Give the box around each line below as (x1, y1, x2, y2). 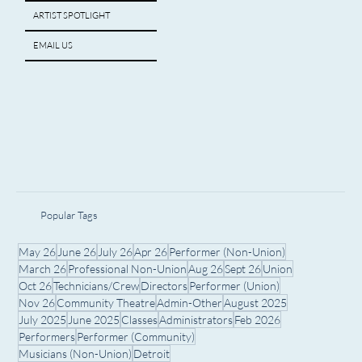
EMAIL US (33, 39, 74, 51)
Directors (140, 278, 187, 293)
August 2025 (223, 295, 287, 309)
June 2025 (67, 312, 120, 326)
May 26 (18, 244, 56, 259)
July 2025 (18, 312, 66, 326)
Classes (120, 312, 158, 326)
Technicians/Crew (53, 278, 139, 293)
